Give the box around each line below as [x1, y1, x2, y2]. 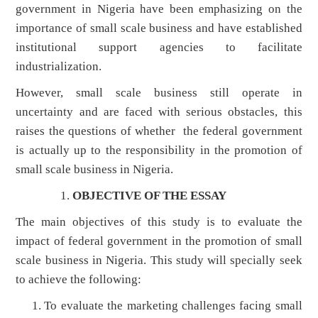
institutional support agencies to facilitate [16, 40, 302, 55]
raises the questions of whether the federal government [16, 124, 302, 138]
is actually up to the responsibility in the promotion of [16, 143, 302, 158]
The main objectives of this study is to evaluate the [16, 215, 302, 229]
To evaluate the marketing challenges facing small [44, 299, 302, 313]
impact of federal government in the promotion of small [16, 234, 302, 248]
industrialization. [16, 60, 102, 74]
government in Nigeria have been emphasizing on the [16, 2, 302, 16]
